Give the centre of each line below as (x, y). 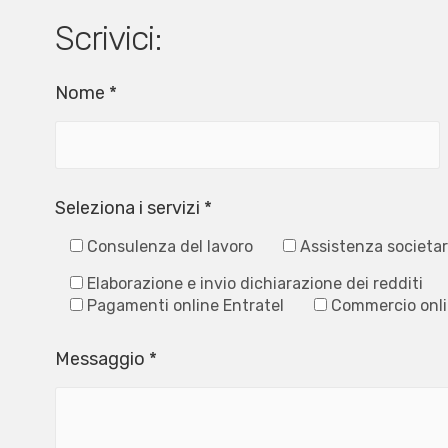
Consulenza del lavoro (170, 246)
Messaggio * (106, 358)
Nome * (86, 92)
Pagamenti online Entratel (185, 305)
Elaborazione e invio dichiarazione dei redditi (255, 283)
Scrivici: (108, 38)
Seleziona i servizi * (133, 207)
